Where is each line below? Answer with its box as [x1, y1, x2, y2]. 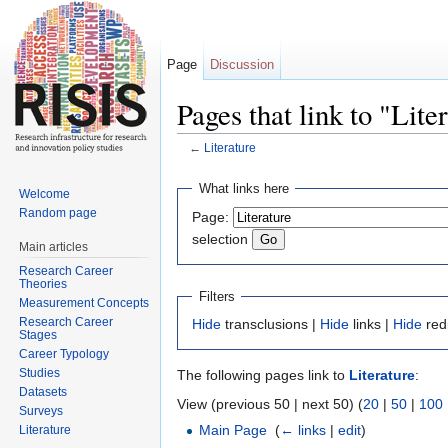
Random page [19, 205, 98, 220]
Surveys [19, 403, 64, 418]
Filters [198, 288, 235, 304]
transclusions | [221, 316, 320, 333]
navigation [236, 155, 301, 172]
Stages [19, 327, 58, 342]
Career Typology [19, 346, 110, 361]
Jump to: [177, 155, 236, 172]
